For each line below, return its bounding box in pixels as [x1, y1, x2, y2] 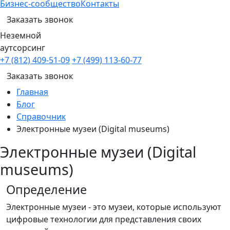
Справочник [16, 111, 66, 122]
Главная [16, 86, 48, 98]
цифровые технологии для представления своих [6, 214, 201, 225]
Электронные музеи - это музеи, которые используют [6, 201, 221, 213]
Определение [6, 181, 87, 198]
